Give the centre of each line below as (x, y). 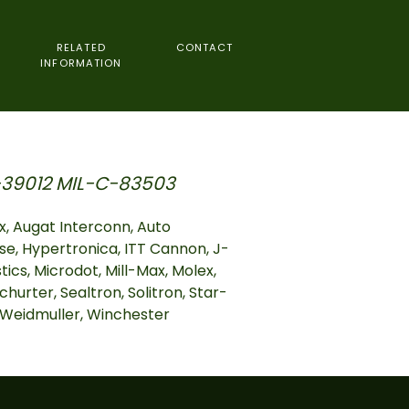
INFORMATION (81, 63)
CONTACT (204, 47)
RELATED (81, 47)
